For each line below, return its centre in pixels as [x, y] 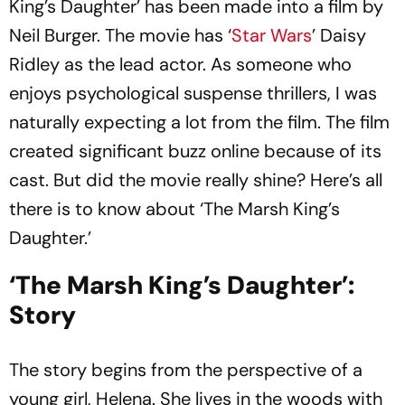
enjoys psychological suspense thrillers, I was [193, 93]
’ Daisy [339, 35]
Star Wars [272, 35]
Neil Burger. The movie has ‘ [120, 35]
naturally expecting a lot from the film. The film [199, 122]
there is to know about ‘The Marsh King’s [174, 209]
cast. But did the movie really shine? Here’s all [196, 180]
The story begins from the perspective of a [186, 370]
